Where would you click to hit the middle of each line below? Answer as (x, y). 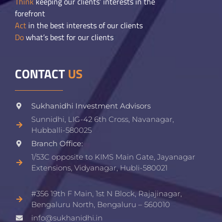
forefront (30, 14)
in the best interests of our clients (84, 26)
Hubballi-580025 (61, 130)
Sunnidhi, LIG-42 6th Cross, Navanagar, (102, 119)
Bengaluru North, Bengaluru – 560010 (100, 205)
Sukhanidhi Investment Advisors (91, 106)
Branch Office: (57, 144)
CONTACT (41, 74)
